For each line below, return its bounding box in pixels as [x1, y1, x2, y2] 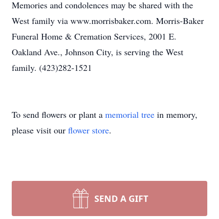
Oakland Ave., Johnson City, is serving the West [12, 46, 183, 58]
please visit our [12, 124, 68, 136]
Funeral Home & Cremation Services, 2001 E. [12, 30, 176, 42]
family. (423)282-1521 [12, 62, 92, 73]
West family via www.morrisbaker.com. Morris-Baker [12, 15, 204, 26]
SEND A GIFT [94, 193, 148, 204]
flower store [68, 124, 109, 136]
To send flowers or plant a [12, 109, 105, 120]
